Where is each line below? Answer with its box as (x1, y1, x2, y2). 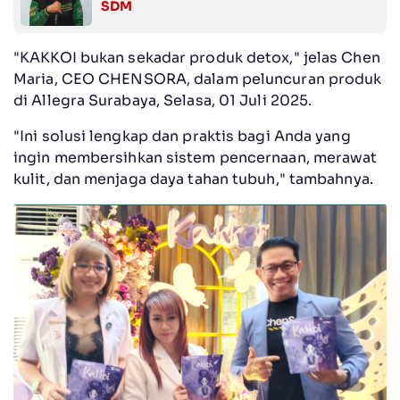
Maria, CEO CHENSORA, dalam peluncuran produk (13, 70, 382, 89)
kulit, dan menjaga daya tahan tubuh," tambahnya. (13, 170, 373, 189)
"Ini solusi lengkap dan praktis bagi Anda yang (13, 127, 351, 146)
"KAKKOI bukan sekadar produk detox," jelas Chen (13, 48, 380, 68)
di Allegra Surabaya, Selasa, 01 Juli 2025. (13, 91, 312, 111)
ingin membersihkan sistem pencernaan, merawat (13, 148, 378, 168)
